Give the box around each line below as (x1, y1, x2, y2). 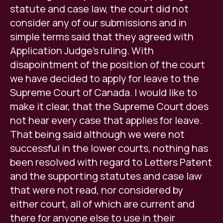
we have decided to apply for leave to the (10, 72, 199, 86)
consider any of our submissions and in (10, 16, 187, 30)
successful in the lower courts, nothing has (10, 141, 208, 155)
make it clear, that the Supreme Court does (10, 100, 209, 113)
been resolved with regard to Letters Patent (10, 155, 212, 169)
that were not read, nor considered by (10, 183, 183, 197)
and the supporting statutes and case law (10, 169, 202, 183)
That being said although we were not (10, 127, 185, 141)
